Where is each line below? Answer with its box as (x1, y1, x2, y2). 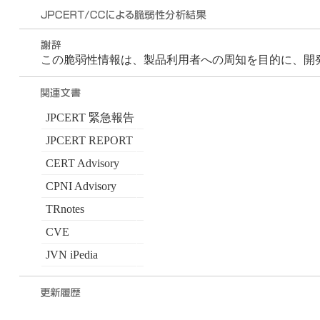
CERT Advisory (45, 157, 119, 170)
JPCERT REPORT (45, 134, 133, 147)
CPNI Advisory (45, 180, 116, 193)
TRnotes (45, 203, 84, 216)
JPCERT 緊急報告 (45, 111, 134, 124)
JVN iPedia (45, 249, 98, 261)
